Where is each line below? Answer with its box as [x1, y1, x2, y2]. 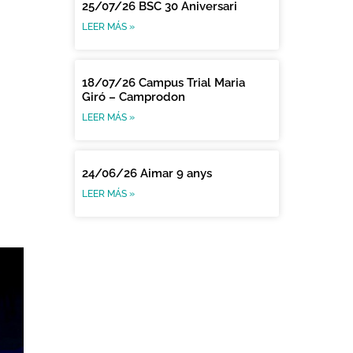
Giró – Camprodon [82, 89, 186, 104]
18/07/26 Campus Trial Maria [82, 75, 246, 90]
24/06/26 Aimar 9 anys [82, 165, 213, 180]
